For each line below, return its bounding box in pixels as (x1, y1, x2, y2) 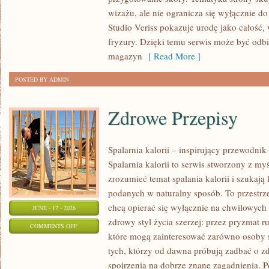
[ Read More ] (142, 50, 201, 62)
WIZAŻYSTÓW (77, 28, 117, 37)
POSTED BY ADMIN (15, 75, 69, 83)
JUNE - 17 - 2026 (32, 204, 76, 212)
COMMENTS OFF (30, 222, 78, 230)
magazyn (108, 50, 142, 62)
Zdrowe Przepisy (108, 104, 238, 130)
